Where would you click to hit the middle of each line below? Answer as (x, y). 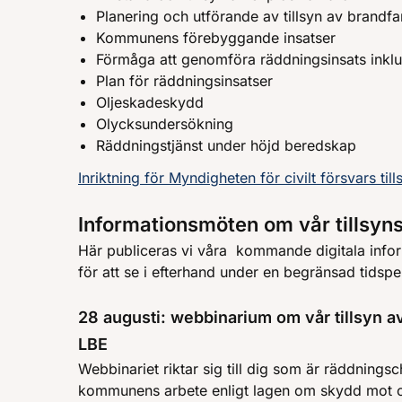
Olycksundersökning (165, 123)
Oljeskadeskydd (150, 102)
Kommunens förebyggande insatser (216, 37)
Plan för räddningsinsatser (184, 80)
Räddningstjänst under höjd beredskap (226, 145)
